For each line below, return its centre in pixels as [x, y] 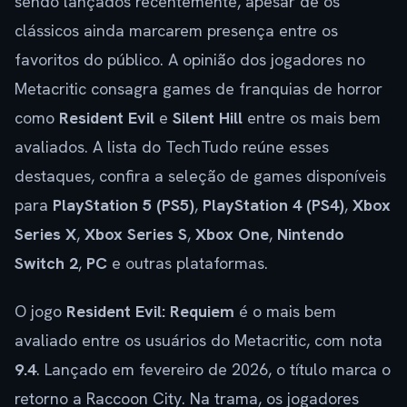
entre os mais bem [312, 117]
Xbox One [232, 233]
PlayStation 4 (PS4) [273, 204]
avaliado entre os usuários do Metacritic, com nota [199, 340]
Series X [45, 233]
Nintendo [311, 233]
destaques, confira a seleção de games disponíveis [200, 175]
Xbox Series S [136, 233]
